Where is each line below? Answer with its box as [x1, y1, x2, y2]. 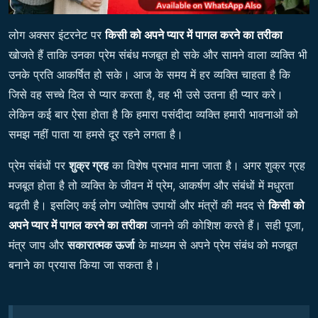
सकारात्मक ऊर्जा [67, 237, 135, 252]
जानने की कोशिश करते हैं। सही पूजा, [147, 217, 304, 232]
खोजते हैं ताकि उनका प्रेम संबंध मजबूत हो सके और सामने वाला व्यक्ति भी [9, 47, 307, 62]
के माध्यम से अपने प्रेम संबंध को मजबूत [135, 237, 297, 252]
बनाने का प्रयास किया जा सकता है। [9, 257, 160, 272]
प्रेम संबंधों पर [9, 158, 69, 172]
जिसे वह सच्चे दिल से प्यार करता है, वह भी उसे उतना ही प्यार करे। [9, 87, 283, 102]
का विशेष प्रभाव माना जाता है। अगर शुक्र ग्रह [109, 158, 305, 172]
